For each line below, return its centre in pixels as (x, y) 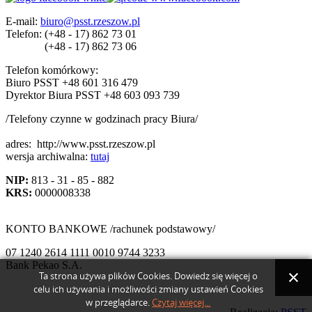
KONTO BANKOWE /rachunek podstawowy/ (110, 229)
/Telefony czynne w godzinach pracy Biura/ (102, 119)
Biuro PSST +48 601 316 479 (72, 83)
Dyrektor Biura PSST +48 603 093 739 (93, 95)
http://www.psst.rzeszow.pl (96, 144)
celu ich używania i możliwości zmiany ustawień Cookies (148, 289)
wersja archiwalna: (48, 157)
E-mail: (22, 22)
